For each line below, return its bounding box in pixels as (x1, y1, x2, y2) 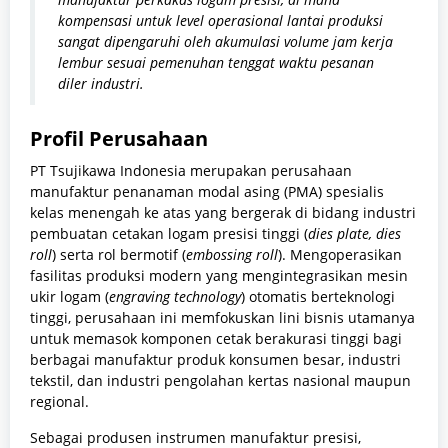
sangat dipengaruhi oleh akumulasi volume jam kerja (58, 31, 393, 51)
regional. (30, 392, 89, 412)
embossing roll (186, 245, 278, 265)
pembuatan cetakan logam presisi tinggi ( (30, 224, 308, 244)
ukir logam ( (30, 287, 109, 307)
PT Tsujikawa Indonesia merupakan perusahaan (30, 161, 352, 181)
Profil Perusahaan (30, 125, 208, 153)
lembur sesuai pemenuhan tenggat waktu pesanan (58, 52, 374, 72)
